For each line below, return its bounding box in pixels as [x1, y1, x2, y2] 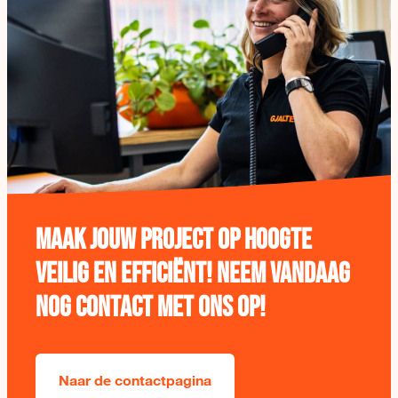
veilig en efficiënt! [36, 257, 217, 291]
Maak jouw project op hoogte [36, 223, 312, 258]
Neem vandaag [217, 257, 350, 291]
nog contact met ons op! [36, 291, 266, 325]
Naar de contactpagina [59, 371, 211, 388]
